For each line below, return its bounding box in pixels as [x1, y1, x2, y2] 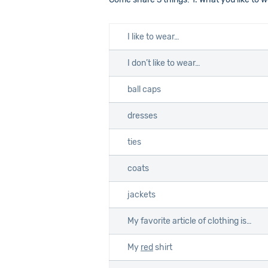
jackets [127, 190, 156, 200]
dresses [127, 111, 157, 121]
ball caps [127, 84, 161, 95]
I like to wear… [127, 32, 179, 42]
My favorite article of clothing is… [127, 216, 252, 226]
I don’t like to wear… [127, 58, 200, 68]
